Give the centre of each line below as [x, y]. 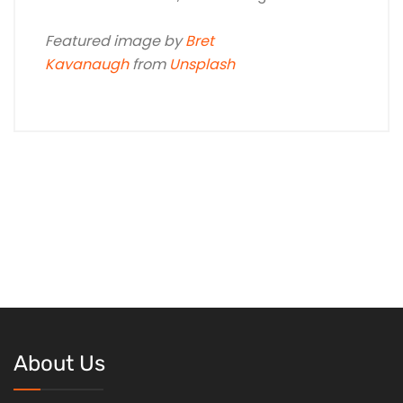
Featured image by [115, 40]
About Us [59, 363]
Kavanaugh [87, 64]
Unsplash [202, 64]
